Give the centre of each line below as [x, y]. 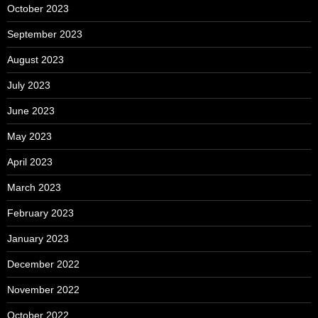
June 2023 [31, 111]
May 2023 [29, 137]
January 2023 [38, 239]
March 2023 [34, 188]
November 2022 [43, 290]
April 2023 [30, 162]
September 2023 [45, 34]
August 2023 [35, 60]
